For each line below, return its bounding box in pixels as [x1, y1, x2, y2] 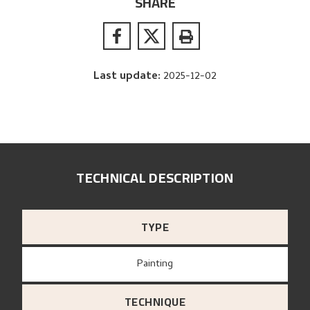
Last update [93, 67, 158, 86]
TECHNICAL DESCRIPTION [76, 165, 234, 191]
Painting [143, 256, 173, 273]
